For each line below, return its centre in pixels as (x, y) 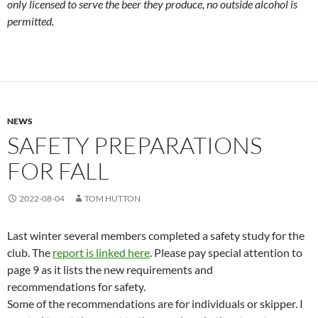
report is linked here (101, 253)
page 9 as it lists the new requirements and (110, 270)
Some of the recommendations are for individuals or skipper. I (155, 304)
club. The (30, 253)
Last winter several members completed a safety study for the (156, 236)
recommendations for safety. (76, 287)
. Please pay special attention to (226, 253)
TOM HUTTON (113, 199)
